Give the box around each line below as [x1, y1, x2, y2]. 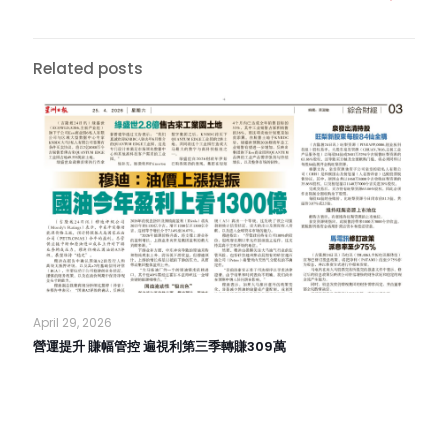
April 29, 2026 [33, 313, 112, 331]
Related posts [33, 57, 143, 79]
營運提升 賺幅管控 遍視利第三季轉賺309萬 [33, 336, 286, 356]
